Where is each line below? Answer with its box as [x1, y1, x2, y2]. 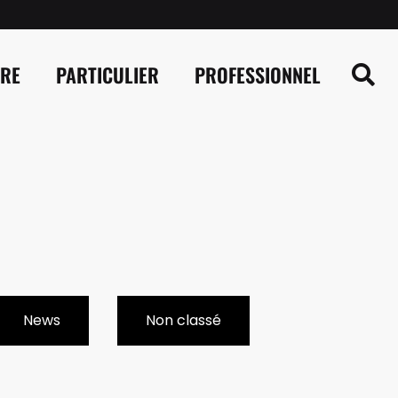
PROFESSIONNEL [194, 60, 321, 89]
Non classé [146, 310, 221, 330]
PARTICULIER [55, 60, 159, 89]
